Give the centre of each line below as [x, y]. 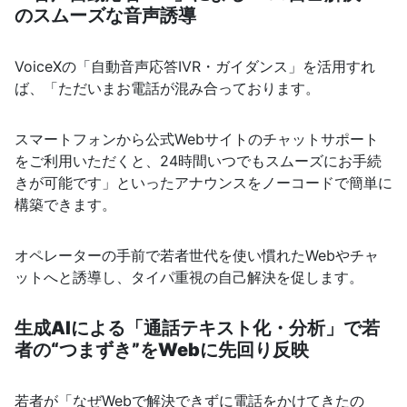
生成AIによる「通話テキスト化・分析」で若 [197, 328]
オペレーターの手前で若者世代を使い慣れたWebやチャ [197, 256]
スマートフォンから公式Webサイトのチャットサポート [197, 139]
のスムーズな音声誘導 [105, 16]
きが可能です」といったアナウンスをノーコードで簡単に [203, 183]
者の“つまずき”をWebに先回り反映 [162, 350]
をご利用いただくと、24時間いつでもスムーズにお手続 [198, 161]
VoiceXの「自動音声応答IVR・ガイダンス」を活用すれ [195, 67]
